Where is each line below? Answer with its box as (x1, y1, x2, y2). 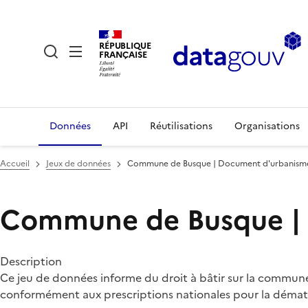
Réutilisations (150, 119, 212, 133)
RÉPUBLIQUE (99, 38, 151, 52)
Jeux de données (46, 157, 111, 170)
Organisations (234, 119, 300, 133)
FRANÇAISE (99, 47, 147, 61)
